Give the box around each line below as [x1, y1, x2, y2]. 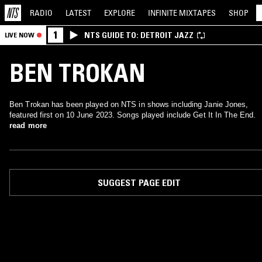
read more [9, 121, 47, 130]
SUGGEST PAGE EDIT [97, 177, 181, 188]
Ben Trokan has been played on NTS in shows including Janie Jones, [9, 100, 249, 109]
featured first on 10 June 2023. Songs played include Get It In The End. [9, 111, 256, 119]
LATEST [65, 7, 91, 18]
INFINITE [148, 7, 179, 18]
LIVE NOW [5, 30, 35, 39]
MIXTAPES [179, 7, 216, 18]
